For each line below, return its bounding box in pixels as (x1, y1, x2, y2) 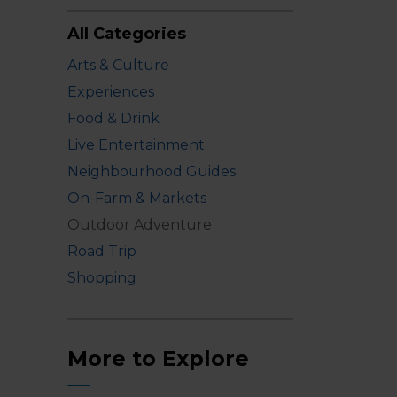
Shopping (67, 269, 136, 286)
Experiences (67, 83, 154, 100)
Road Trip (67, 243, 136, 260)
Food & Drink (67, 110, 160, 127)
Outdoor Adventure (67, 216, 212, 233)
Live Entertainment (67, 136, 205, 153)
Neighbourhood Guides (67, 163, 236, 180)
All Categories (67, 24, 186, 43)
